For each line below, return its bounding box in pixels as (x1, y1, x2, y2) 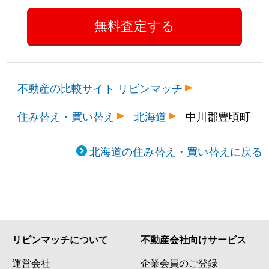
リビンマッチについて (12, 232, 108, 247)
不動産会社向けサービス (141, 232, 246, 247)
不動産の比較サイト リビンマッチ (17, 80, 183, 96)
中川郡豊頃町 (186, 108, 251, 124)
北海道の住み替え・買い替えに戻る (89, 143, 262, 159)
